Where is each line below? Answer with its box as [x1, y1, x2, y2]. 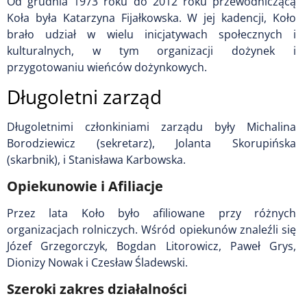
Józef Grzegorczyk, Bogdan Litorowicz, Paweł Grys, [7, 238, 296, 254]
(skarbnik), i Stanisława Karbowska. [7, 151, 186, 167]
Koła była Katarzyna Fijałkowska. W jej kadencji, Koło [7, 10, 296, 25]
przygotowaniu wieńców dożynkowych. [7, 59, 207, 75]
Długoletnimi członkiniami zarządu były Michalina [7, 119, 296, 134]
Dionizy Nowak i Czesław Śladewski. [7, 254, 188, 270]
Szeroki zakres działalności [7, 279, 187, 298]
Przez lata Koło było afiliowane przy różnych [7, 205, 296, 221]
